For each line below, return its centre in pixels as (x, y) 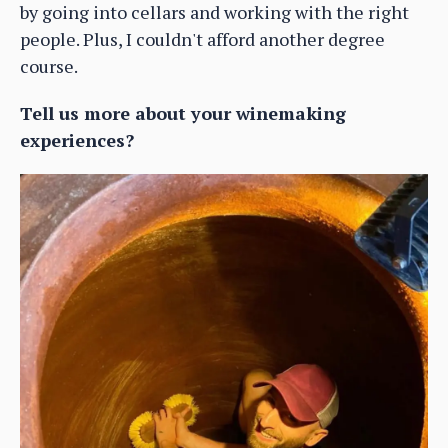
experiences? (77, 139)
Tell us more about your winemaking (183, 112)
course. (49, 65)
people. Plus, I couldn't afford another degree (202, 38)
